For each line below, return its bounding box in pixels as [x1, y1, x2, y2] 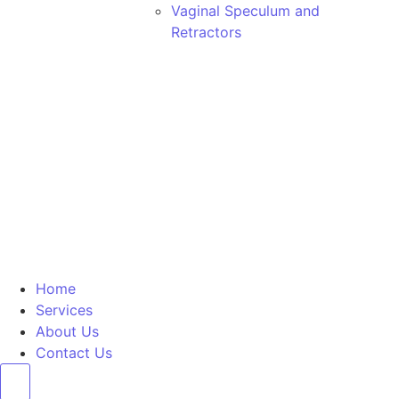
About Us [36, 322, 99, 340]
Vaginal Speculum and [171, 2, 320, 20]
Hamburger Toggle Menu [14, 372, 182, 390]
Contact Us [36, 344, 112, 362]
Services [36, 301, 93, 319]
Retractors [171, 23, 241, 41]
